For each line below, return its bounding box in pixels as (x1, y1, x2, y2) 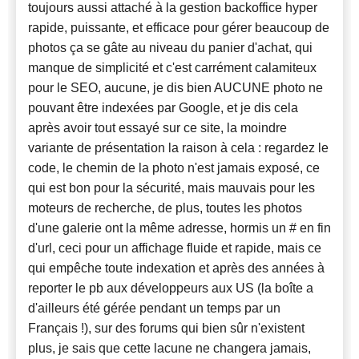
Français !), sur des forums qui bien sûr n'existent (28, 321, 305, 335)
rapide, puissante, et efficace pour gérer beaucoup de (28, 20, 329, 34)
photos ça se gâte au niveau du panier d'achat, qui (28, 40, 313, 54)
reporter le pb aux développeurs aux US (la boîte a (28, 280, 313, 295)
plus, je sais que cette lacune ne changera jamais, (28, 341, 311, 355)
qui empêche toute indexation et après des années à (28, 260, 325, 275)
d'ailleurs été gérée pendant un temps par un (28, 301, 280, 315)
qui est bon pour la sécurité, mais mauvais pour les (28, 180, 315, 195)
